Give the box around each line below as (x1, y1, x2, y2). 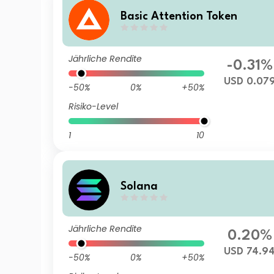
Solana (120, 180, 158, 192)
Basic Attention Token (120, 10, 238, 22)
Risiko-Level (68, 100, 119, 113)
